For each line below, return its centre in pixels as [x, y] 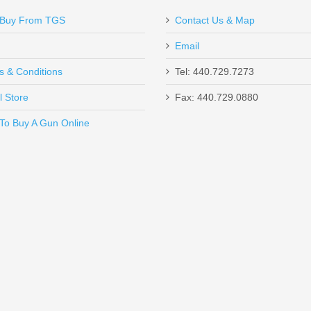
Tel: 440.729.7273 [215, 72]
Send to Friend [47, 118]
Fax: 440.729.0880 [217, 98]
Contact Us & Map [215, 20]
